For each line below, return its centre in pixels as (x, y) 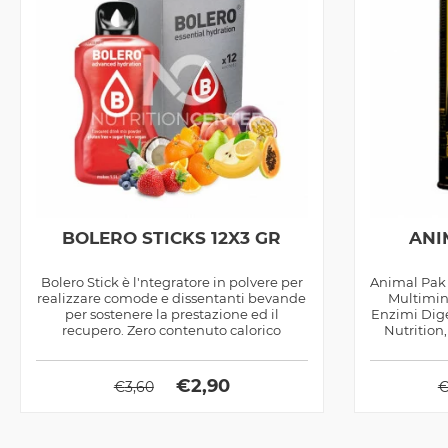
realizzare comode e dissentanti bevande (172, 297)
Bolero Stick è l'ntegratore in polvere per (171, 281)
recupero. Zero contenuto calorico (172, 329)
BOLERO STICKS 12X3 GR (172, 237)
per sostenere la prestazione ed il (171, 313)
